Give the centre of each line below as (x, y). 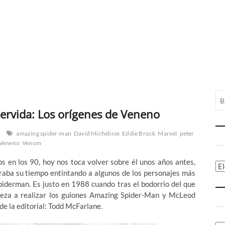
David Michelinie (97, 134)
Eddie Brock (139, 134)
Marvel (167, 134)
